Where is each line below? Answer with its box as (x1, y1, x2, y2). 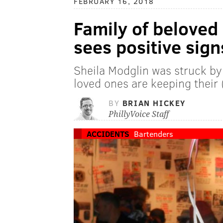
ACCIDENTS (87, 128, 129, 139)
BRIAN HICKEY (122, 98, 186, 109)
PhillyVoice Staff (109, 110, 169, 119)
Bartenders (134, 128, 173, 139)
